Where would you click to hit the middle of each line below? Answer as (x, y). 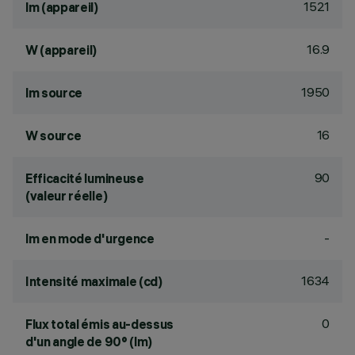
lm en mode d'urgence (90, 239)
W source (53, 136)
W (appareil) (61, 50)
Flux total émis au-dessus (99, 324)
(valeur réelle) (67, 196)
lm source (54, 93)
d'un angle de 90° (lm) (89, 342)
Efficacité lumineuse (85, 178)
